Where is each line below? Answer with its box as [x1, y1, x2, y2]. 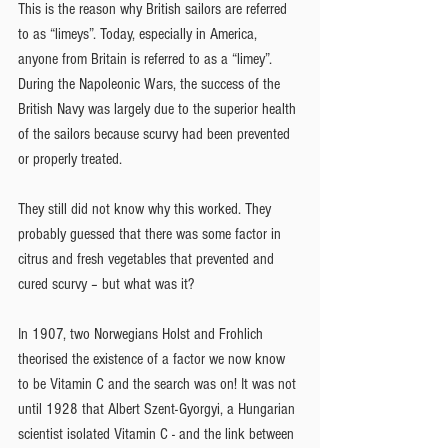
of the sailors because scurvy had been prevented [18, 124, 294, 143]
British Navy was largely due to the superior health [18, 99, 300, 118]
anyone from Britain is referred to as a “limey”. [18, 49, 276, 68]
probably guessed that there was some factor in [18, 224, 285, 243]
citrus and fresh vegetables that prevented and [18, 249, 278, 268]
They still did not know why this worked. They [18, 199, 275, 218]
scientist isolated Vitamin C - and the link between [18, 424, 298, 443]
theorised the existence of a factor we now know [18, 349, 289, 368]
